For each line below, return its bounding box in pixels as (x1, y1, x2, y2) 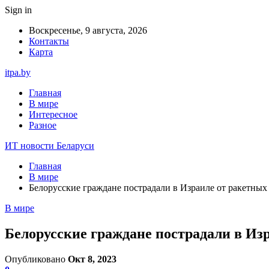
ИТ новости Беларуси (5, 141, 94, 151)
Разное (29, 120, 56, 130)
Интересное (29, 109, 77, 119)
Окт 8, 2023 (68, 253, 116, 264)
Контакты (29, 36, 69, 46)
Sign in (5, 5, 32, 15)
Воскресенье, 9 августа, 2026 (29, 25, 147, 35)
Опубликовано (5, 253, 68, 264)
